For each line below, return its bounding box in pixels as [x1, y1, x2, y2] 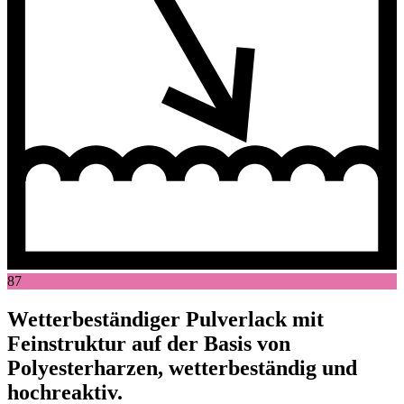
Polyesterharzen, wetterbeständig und [7, 356, 357, 381]
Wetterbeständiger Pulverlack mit [7, 308, 324, 332]
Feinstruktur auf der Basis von [7, 332, 290, 356]
